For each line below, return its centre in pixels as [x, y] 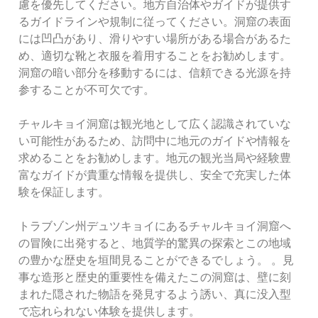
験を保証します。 [64, 192]
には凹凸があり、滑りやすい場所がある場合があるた [155, 39]
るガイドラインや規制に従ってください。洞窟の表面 [155, 22]
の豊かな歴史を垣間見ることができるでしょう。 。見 [157, 261]
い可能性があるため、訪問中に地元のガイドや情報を [155, 141]
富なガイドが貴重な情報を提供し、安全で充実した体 [155, 175]
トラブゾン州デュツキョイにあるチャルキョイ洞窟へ [155, 226]
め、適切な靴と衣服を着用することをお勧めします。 [155, 56]
